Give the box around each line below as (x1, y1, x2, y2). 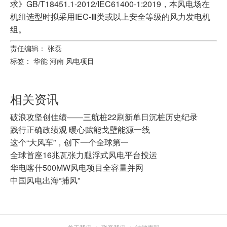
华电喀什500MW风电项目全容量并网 (10, 162, 143, 173)
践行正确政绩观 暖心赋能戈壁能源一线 (10, 124, 150, 135)
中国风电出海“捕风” (10, 174, 80, 186)
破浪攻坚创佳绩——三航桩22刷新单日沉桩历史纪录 (10, 111, 198, 123)
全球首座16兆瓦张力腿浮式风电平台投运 (10, 149, 157, 161)
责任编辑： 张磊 (10, 43, 62, 53)
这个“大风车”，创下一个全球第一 (10, 136, 129, 148)
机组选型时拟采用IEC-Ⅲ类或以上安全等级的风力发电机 (10, 11, 210, 22)
